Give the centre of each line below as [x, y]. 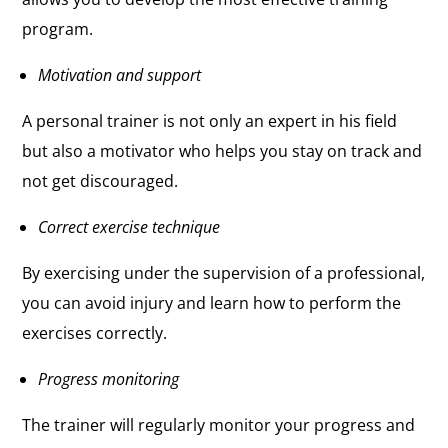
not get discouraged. [100, 180]
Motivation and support [120, 74]
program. [58, 28]
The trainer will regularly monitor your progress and [219, 424]
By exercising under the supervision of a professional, [224, 272]
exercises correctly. [95, 332]
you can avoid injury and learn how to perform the [212, 302]
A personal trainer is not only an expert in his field [210, 120]
